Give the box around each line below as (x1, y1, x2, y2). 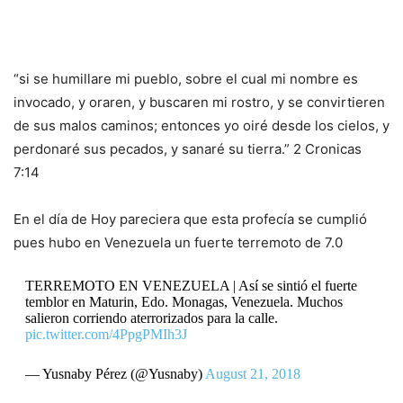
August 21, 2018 (204, 366, 300, 382)
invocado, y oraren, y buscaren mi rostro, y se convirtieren (13, 94, 385, 112)
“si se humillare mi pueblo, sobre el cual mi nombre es (13, 70, 358, 88)
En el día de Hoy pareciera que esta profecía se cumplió (13, 210, 367, 228)
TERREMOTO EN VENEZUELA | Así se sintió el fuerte (24, 278, 357, 294)
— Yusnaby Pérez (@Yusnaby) (24, 366, 205, 382)
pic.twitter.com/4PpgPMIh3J (24, 327, 187, 343)
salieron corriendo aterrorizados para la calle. (24, 310, 278, 327)
